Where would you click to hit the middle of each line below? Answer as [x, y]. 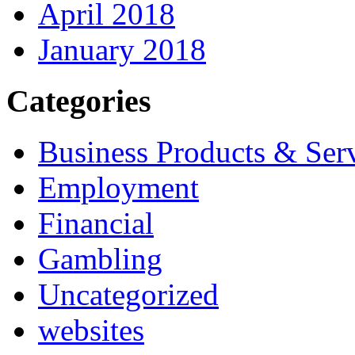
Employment [118, 188]
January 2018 [122, 49]
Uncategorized [128, 295]
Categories [79, 101]
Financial [96, 223]
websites [91, 330]
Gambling [100, 259]
